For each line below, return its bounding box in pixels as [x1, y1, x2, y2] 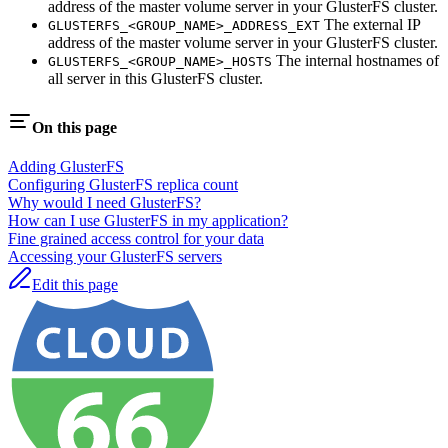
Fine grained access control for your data [8, 230, 264, 248]
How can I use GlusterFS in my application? [8, 212, 288, 230]
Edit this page [32, 276, 118, 294]
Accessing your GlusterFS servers [8, 248, 222, 266]
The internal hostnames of [272, 51, 439, 69]
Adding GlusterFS [8, 158, 124, 176]
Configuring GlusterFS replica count [8, 176, 238, 194]
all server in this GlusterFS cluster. [48, 69, 263, 87]
